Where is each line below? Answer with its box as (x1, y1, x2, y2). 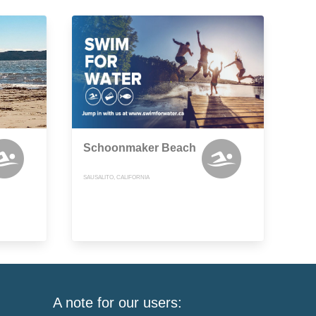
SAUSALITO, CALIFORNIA (83, 174, 150, 181)
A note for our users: (53, 295, 183, 311)
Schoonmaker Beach (83, 142, 196, 154)
